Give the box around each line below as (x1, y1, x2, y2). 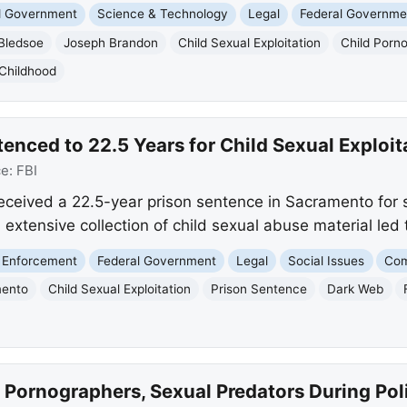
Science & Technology (97, 6, 229, 22)
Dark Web (327, 281, 384, 296)
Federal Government (97, 253, 217, 268)
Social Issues (288, 253, 365, 268)
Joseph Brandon (64, 35, 159, 50)
